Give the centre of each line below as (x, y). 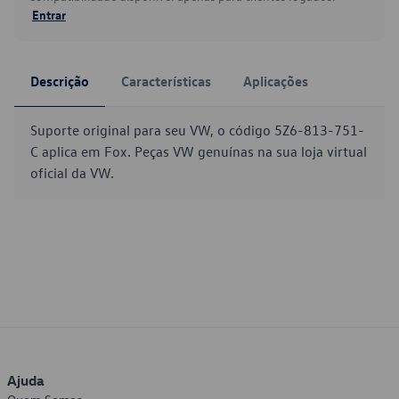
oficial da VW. (72, 173)
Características (166, 81)
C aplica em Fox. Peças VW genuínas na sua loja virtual (199, 151)
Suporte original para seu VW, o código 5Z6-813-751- (197, 130)
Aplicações (276, 81)
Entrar (49, 14)
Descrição (60, 81)
